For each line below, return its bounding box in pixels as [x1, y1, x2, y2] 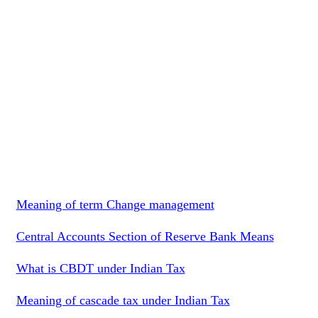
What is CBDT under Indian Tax [16, 261, 185, 275]
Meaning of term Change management [16, 197, 214, 212]
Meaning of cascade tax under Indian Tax [16, 293, 230, 307]
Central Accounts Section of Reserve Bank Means [16, 229, 274, 243]
